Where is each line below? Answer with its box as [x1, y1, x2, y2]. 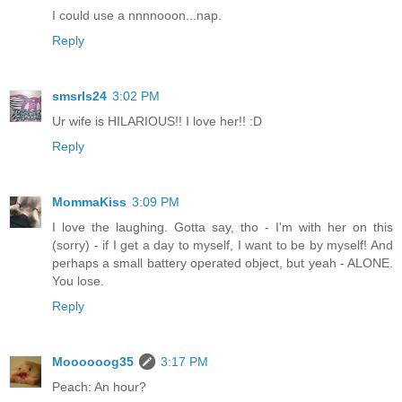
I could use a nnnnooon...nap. [52, 8, 222, 23]
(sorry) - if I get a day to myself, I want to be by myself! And [52, 238, 393, 253]
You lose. [52, 274, 104, 289]
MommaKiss [52, 195, 127, 210]
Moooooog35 [52, 354, 134, 370]
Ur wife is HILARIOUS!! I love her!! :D [52, 114, 262, 129]
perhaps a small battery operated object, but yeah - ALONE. [52, 256, 393, 271]
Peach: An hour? [52, 380, 146, 395]
